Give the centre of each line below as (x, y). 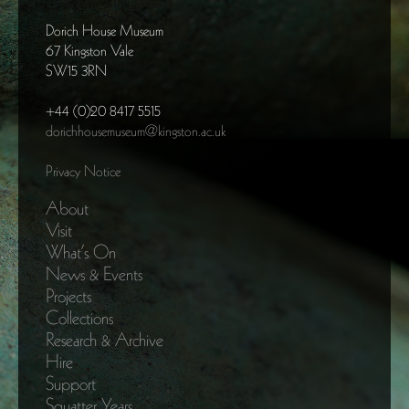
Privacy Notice (83, 171)
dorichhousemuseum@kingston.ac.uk (136, 131)
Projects (68, 295)
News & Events (94, 273)
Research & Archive (105, 339)
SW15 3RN (76, 71)
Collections (79, 317)
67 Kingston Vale (89, 51)
